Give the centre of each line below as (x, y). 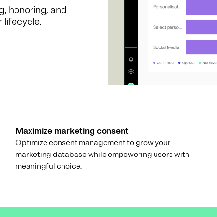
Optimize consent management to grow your (93, 143)
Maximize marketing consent (72, 131)
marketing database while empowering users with (102, 154)
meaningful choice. (49, 166)
